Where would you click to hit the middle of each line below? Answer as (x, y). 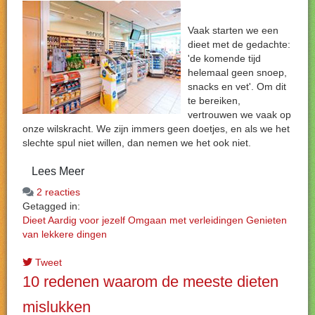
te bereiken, (214, 101)
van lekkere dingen (65, 234)
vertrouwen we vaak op (239, 115)
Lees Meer (58, 171)
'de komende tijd (224, 58)
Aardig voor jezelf (86, 220)
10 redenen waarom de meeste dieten (150, 282)
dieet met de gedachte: (239, 44)
